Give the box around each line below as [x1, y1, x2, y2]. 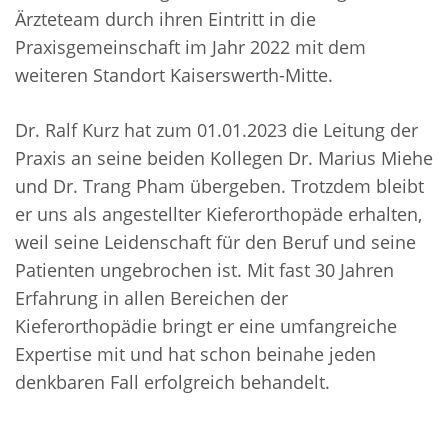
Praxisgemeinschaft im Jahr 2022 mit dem [15, 35, 366, 60]
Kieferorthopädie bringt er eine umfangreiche [15, 314, 397, 339]
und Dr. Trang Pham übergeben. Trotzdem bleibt [15, 174, 424, 199]
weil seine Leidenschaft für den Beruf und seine [15, 230, 416, 255]
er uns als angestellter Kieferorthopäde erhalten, [15, 202, 422, 227]
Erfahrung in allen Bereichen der [15, 286, 288, 311]
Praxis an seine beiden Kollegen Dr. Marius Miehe [15, 146, 433, 171]
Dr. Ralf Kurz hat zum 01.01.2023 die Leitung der [15, 118, 418, 143]
